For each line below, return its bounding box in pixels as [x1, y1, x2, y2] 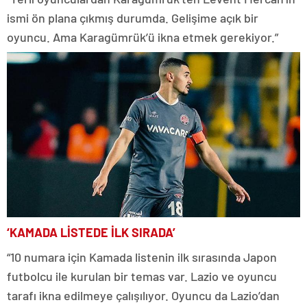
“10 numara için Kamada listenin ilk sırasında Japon [7, 249, 277, 265]
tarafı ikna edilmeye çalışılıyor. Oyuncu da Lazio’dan [7, 287, 280, 303]
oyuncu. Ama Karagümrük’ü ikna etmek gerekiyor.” [7, 29, 278, 45]
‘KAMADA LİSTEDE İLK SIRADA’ [7, 224, 175, 240]
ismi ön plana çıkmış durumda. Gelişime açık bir [7, 10, 258, 25]
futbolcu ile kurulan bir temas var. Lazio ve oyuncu [7, 268, 277, 284]
